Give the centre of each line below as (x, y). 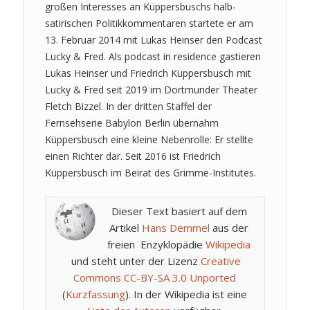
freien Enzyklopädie (157, 245)
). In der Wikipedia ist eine (186, 294)
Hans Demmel (176, 228)
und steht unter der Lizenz (135, 261)
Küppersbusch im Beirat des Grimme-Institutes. (150, 172)
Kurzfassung (96, 294)
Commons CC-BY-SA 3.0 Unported (155, 278)
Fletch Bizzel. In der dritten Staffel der (128, 106)
